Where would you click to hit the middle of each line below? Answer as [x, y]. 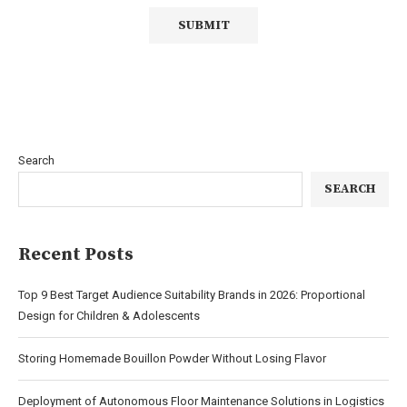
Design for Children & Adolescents [109, 315]
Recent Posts [76, 254]
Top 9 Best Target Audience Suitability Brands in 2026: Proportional [192, 294]
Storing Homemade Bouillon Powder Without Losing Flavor [172, 358]
